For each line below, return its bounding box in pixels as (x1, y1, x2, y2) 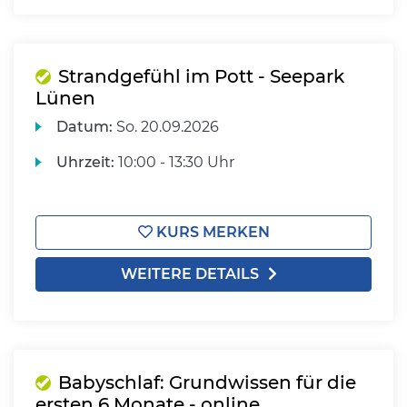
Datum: (56, 118, 114, 135)
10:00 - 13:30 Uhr (114, 154, 235, 171)
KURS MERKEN (152, 223, 270, 241)
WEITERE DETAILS (121, 265, 259, 283)
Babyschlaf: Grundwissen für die (58, 372, 356, 393)
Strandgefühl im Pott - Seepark (58, 65, 344, 87)
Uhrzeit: (56, 154, 115, 171)
